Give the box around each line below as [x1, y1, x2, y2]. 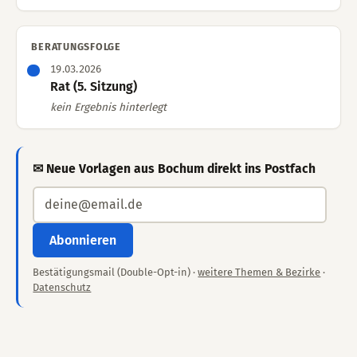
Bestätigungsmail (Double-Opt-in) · [33, 265, 198, 278]
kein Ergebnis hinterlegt [49, 100, 167, 114]
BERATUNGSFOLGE [31, 40, 121, 53]
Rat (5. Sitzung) [49, 79, 137, 95]
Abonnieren [49, 232, 117, 248]
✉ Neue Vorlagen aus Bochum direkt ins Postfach [33, 161, 316, 177]
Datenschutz [33, 280, 92, 293]
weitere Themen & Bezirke [198, 265, 321, 278]
